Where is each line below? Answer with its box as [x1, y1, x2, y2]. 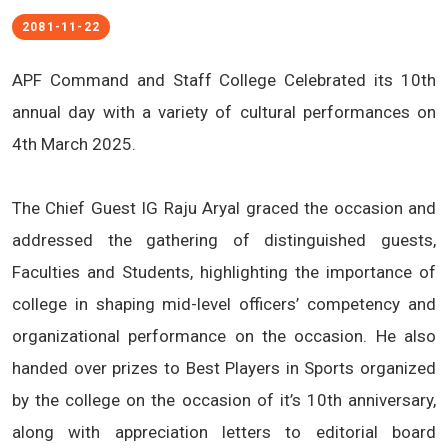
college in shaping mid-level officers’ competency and [12, 294, 436, 314]
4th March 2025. [12, 134, 136, 154]
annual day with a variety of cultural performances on [12, 102, 436, 122]
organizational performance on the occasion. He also [12, 326, 436, 346]
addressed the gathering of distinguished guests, [12, 230, 436, 250]
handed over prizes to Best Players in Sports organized [12, 358, 436, 378]
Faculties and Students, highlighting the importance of [12, 262, 436, 282]
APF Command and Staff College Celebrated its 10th [12, 70, 436, 90]
